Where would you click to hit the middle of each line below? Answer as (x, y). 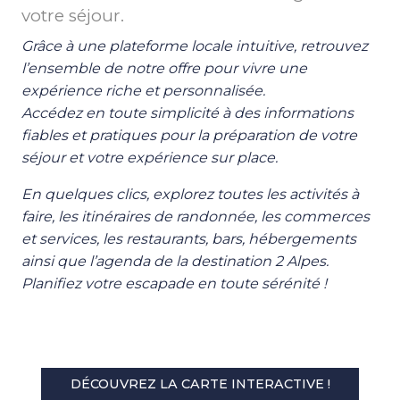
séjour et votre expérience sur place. (150, 157)
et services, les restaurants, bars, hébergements (189, 238)
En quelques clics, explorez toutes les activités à (190, 194)
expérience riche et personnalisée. (143, 90)
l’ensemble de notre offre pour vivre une (164, 68)
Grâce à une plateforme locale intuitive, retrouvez (195, 46)
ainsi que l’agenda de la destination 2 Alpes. (175, 261)
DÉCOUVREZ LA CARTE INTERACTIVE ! (200, 384)
